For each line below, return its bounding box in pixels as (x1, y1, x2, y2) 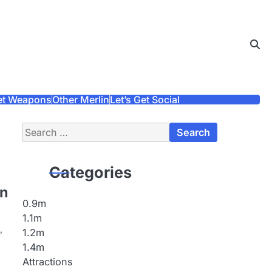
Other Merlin (52, 93, 109, 106)
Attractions (22, 256, 73, 268)
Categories (49, 163, 132, 182)
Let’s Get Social (109, 93, 180, 106)
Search (21, 123, 53, 135)
